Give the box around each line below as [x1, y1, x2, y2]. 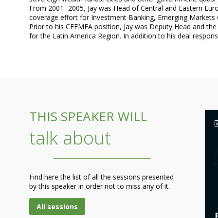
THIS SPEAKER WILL [29, 108, 147, 126]
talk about [29, 125, 111, 150]
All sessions [36, 201, 78, 211]
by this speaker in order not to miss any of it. [29, 181, 170, 191]
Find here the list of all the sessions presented [29, 172, 174, 182]
